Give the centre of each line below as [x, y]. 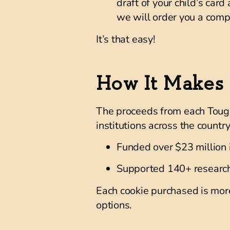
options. [114, 205]
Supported [142, 169]
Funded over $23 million [171, 147]
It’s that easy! [126, 39]
